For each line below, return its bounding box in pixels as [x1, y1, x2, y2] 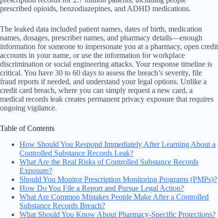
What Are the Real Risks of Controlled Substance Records [19, 157, 199, 166]
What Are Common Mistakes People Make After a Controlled [19, 192, 209, 201]
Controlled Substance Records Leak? [19, 148, 133, 157]
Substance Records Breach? [19, 201, 105, 210]
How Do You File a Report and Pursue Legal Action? [19, 183, 184, 192]
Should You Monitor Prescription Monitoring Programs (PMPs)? [19, 175, 217, 183]
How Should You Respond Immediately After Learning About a [19, 140, 216, 148]
